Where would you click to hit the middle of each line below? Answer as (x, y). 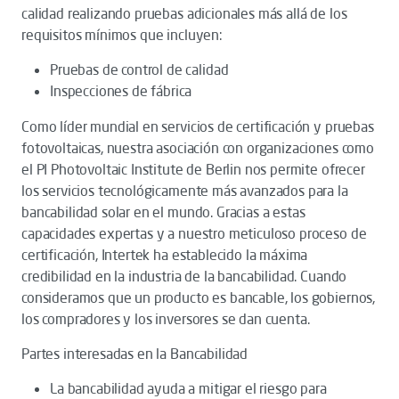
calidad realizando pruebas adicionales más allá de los (184, 13)
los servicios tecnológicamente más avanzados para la (185, 191)
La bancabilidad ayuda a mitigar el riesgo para (188, 388)
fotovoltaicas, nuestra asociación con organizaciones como (198, 148)
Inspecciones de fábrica (121, 91)
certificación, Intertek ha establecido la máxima (165, 255)
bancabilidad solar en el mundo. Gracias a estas (163, 212)
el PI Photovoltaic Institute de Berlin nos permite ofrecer (193, 169)
